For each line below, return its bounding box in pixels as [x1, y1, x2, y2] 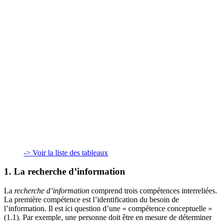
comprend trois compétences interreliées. [91, 186, 217, 195]
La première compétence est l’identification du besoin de [4, 195, 179, 204]
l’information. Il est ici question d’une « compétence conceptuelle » [4, 204, 212, 213]
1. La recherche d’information [4, 166, 125, 177]
